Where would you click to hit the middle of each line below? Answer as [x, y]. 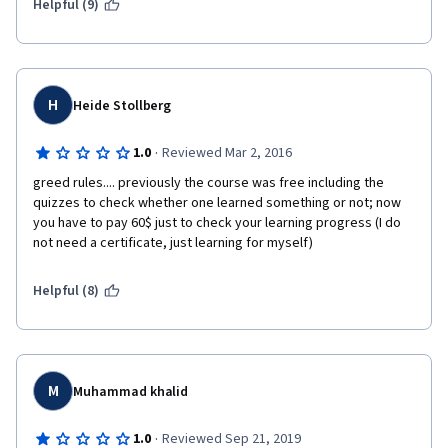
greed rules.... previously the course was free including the [208, 183]
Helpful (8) [66, 291]
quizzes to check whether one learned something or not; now [217, 203]
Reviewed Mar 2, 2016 [226, 153]
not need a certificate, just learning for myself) [173, 243]
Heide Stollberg [122, 106]
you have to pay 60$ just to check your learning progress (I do [217, 223]
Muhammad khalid [131, 392]
